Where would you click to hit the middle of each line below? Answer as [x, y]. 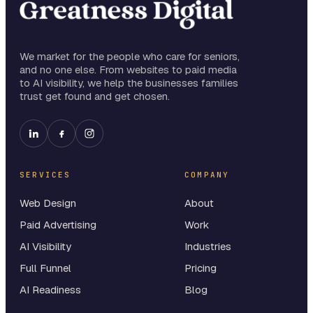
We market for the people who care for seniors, [130, 56]
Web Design [48, 203]
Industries [208, 246]
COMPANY [207, 174]
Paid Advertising [58, 224]
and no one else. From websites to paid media [128, 69]
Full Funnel [45, 268]
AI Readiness [50, 289]
